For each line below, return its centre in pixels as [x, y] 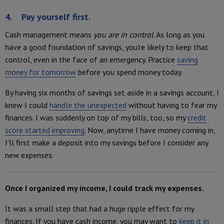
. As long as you [179, 35]
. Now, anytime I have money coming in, [150, 130]
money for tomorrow [40, 72]
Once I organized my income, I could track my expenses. [104, 188]
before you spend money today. [129, 72]
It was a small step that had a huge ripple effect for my [99, 209]
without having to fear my [171, 105]
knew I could [27, 105]
